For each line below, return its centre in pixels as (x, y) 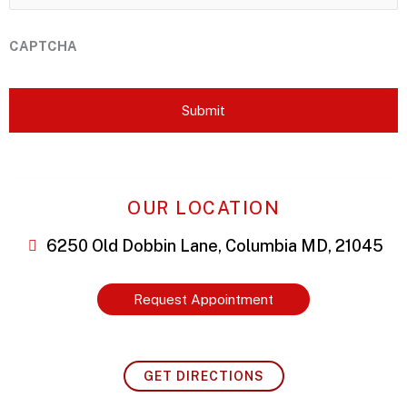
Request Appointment (203, 299)
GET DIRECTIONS (203, 376)
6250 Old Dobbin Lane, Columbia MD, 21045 (215, 246)
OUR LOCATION (203, 208)
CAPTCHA (43, 45)
